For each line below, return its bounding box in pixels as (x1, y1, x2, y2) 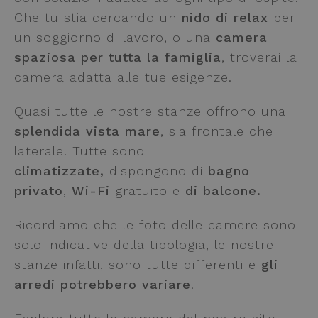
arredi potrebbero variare (14, 277, 191, 292)
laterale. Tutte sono (14, 143, 145, 158)
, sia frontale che (160, 124, 273, 138)
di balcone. (185, 183, 261, 198)
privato (14, 183, 63, 198)
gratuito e (110, 183, 185, 198)
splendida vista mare (14, 124, 160, 138)
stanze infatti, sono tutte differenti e (14, 257, 261, 272)
